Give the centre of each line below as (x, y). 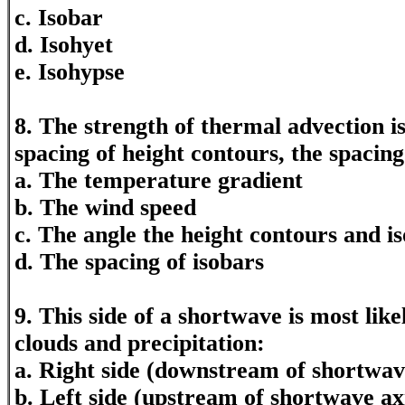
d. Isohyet (64, 45)
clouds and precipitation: (140, 343)
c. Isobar (59, 18)
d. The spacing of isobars (139, 262)
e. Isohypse (70, 72)
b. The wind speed (105, 207)
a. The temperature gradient (159, 180)
